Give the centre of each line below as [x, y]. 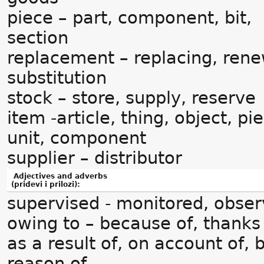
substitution [57, 78]
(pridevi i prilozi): [46, 184]
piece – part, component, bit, [129, 18]
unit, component [77, 138]
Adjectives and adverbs [59, 176]
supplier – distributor [95, 158]
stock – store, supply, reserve [131, 98]
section [38, 38]
